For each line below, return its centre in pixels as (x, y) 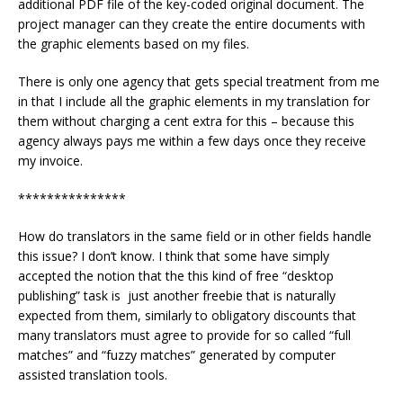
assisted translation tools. (93, 374)
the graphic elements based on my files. (134, 43)
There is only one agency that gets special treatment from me (199, 81)
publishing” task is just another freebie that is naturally (177, 295)
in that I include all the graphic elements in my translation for (194, 101)
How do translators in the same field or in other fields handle (195, 236)
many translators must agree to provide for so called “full (184, 335)
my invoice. (50, 160)
